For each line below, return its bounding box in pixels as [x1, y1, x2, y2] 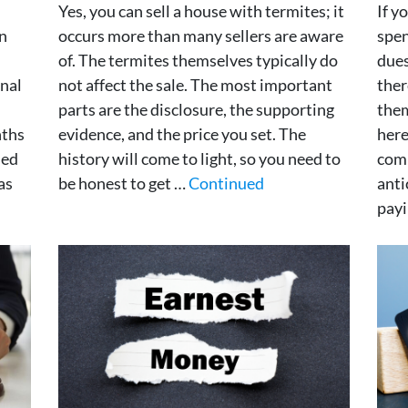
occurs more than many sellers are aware [58, 25, 343, 46]
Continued [189, 172, 264, 193]
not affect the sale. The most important [58, 74, 332, 95]
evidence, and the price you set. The [58, 123, 306, 144]
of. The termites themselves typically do [58, 49, 338, 70]
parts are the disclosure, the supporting [58, 98, 334, 119]
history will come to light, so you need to [58, 148, 341, 168]
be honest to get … [58, 172, 189, 193]
